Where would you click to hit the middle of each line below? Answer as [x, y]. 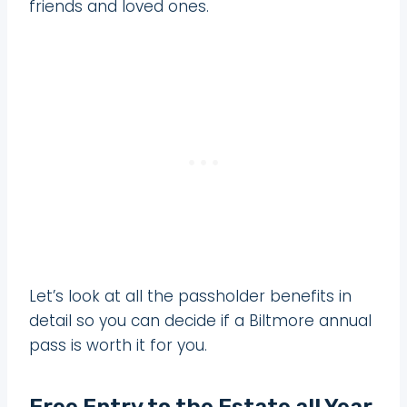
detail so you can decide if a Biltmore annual [200, 320]
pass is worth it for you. [118, 345]
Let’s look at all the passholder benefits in [190, 296]
